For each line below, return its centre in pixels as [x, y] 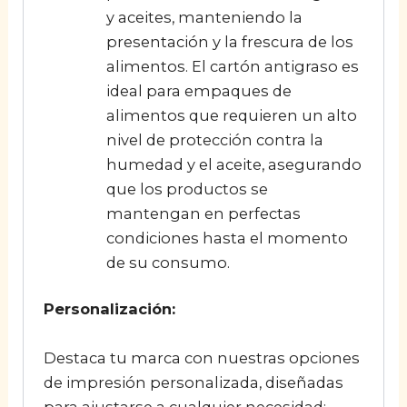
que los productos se [187, 189]
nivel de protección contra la [214, 139]
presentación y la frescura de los [229, 41]
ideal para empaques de [199, 90]
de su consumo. [168, 262]
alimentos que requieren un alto [231, 115]
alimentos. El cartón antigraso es [232, 66]
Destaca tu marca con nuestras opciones [201, 357]
